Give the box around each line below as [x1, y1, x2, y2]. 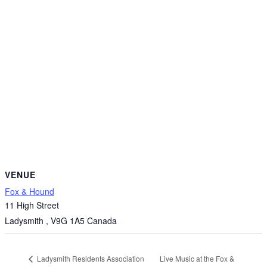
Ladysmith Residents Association [35, 253, 144, 264]
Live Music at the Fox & [159, 253, 234, 263]
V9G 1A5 [51, 215, 85, 227]
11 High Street [5, 199, 59, 212]
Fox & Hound [5, 185, 54, 198]
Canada [87, 215, 117, 227]
